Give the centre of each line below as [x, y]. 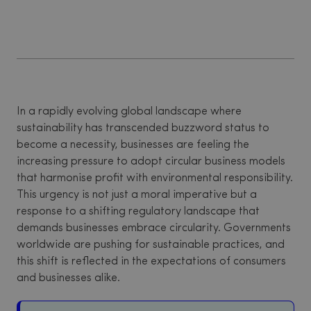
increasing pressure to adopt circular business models [151, 162]
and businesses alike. [68, 278]
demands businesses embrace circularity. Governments [154, 228]
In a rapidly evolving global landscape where [129, 112]
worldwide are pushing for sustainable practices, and [151, 245]
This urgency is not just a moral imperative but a [137, 195]
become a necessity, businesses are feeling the [133, 145]
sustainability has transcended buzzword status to [143, 128]
